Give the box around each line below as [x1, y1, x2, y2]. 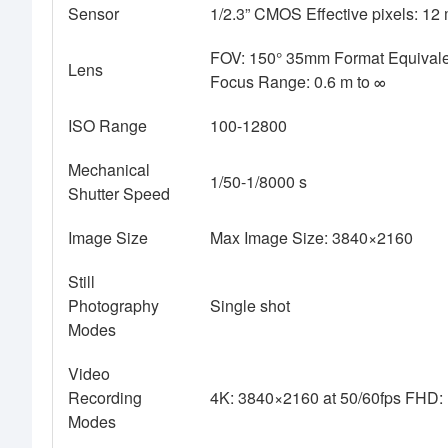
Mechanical [68, 158, 150, 182]
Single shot [210, 294, 290, 318]
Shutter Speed [68, 182, 170, 206]
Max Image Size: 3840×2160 [210, 226, 413, 250]
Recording [68, 386, 142, 410]
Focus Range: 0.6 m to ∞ [210, 70, 386, 94]
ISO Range [68, 114, 147, 138]
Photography [68, 294, 159, 318]
